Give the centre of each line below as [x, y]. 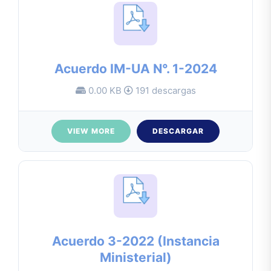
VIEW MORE [91, 131]
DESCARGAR [178, 131]
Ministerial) [135, 258]
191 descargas [164, 90]
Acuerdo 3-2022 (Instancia [135, 241]
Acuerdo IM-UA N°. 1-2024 [135, 68]
